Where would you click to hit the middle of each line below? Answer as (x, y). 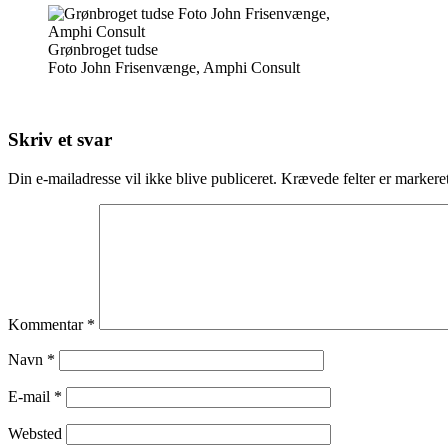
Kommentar (47, 325)
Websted (35, 434)
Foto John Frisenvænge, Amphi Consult (174, 67)
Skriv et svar (60, 140)
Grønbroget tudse (103, 49)
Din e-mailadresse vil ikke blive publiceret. (142, 179)
